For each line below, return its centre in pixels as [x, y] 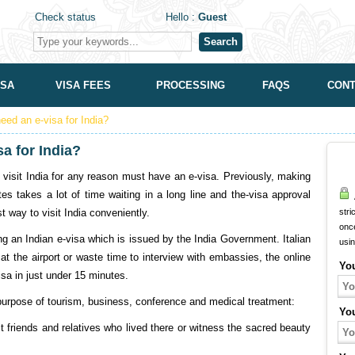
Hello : [182, 17]
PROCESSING [190, 85]
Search [221, 42]
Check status [65, 17]
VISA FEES [83, 85]
